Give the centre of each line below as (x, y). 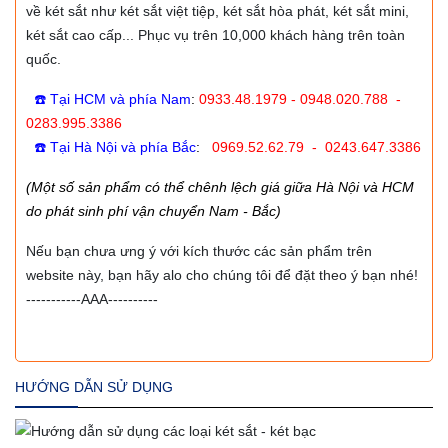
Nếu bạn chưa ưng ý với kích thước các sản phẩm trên (199, 250)
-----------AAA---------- (92, 298)
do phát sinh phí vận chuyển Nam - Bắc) (153, 210)
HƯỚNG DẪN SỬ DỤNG (94, 386)
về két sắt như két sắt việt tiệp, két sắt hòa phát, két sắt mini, (217, 10)
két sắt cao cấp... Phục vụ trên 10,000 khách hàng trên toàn (215, 34)
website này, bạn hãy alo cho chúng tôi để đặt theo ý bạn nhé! (222, 274)
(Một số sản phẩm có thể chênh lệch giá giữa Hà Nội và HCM (220, 186)
